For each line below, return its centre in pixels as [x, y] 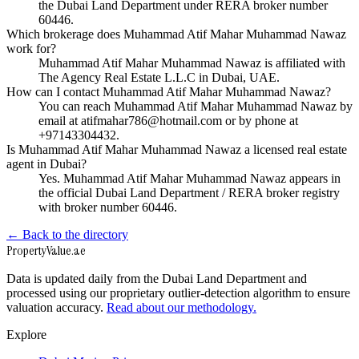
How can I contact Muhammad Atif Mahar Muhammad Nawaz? [169, 92]
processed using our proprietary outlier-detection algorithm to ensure [178, 293]
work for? [31, 49]
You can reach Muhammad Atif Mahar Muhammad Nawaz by [196, 107]
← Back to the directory [67, 235]
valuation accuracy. [55, 308]
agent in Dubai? [46, 164]
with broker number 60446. [108, 208]
